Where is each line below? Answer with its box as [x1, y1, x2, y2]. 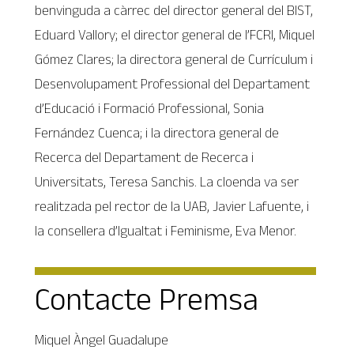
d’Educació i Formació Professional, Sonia [35, 100, 265, 117]
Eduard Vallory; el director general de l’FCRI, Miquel [35, 27, 315, 43]
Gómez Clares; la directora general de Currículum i [35, 51, 314, 68]
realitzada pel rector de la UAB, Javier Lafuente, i [35, 198, 310, 215]
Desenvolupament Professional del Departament [35, 76, 311, 92]
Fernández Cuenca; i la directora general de [35, 125, 280, 141]
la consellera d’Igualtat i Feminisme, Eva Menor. [35, 223, 297, 239]
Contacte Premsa [35, 281, 259, 317]
